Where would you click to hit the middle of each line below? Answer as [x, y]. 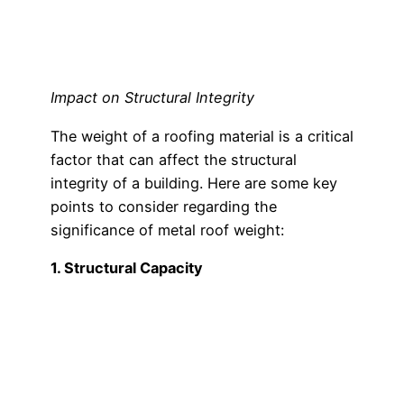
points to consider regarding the [164, 206]
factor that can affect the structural [174, 159]
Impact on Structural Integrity [152, 98]
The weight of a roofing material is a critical [202, 136]
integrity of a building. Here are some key [194, 183]
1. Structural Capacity [127, 267]
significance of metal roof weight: [167, 230]
